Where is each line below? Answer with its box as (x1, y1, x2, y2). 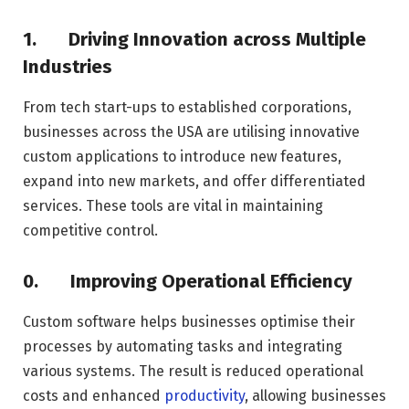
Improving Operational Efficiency (66, 270, 352, 293)
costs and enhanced (23, 386, 164, 404)
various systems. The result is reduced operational (23, 362, 363, 380)
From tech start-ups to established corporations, (23, 98, 351, 116)
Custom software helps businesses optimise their (23, 312, 355, 330)
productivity (164, 386, 245, 404)
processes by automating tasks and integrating (23, 337, 342, 355)
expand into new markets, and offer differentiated (23, 172, 366, 190)
